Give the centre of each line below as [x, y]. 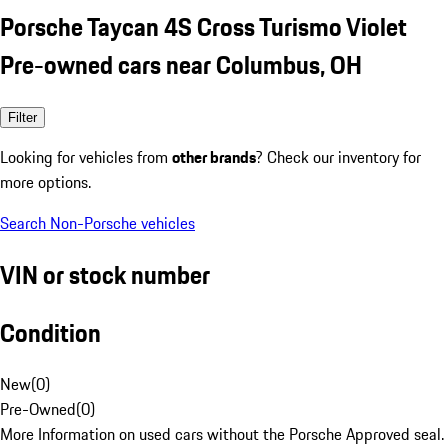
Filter [22, 117]
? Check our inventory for [338, 156]
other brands [214, 156]
